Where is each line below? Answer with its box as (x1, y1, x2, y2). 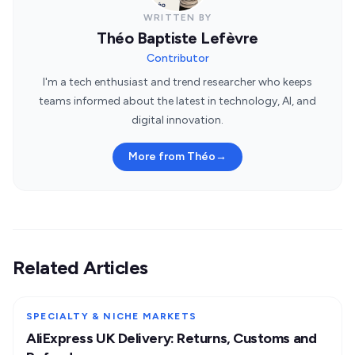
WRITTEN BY (143, 12, 212, 24)
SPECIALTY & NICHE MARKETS (26, 311, 197, 323)
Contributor (146, 52, 209, 66)
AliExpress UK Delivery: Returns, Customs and (26, 330, 317, 348)
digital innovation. (132, 113, 223, 128)
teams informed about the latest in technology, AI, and (39, 94, 316, 109)
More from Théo (128, 150, 216, 164)
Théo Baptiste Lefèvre (97, 29, 258, 48)
